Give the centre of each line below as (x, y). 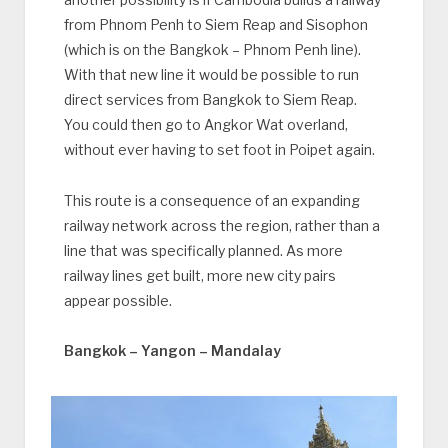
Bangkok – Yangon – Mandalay (172, 351)
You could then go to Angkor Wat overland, (205, 124)
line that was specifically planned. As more (203, 250)
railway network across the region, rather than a (221, 225)
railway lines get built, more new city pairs (199, 275)
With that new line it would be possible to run (211, 74)
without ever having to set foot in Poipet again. (219, 149)
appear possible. (117, 300)
